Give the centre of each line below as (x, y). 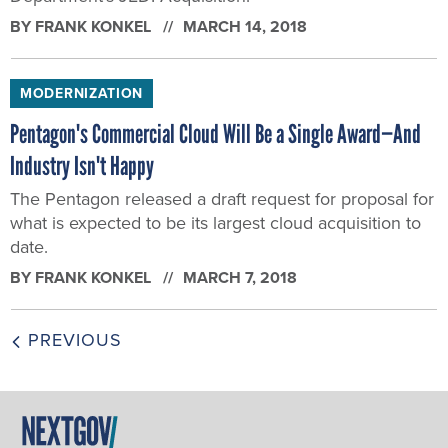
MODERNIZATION (82, 93)
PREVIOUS (72, 340)
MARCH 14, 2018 (245, 26)
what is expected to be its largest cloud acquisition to (215, 223)
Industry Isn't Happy (82, 166)
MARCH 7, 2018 (240, 277)
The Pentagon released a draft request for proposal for (222, 199)
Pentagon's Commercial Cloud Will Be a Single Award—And (215, 134)
